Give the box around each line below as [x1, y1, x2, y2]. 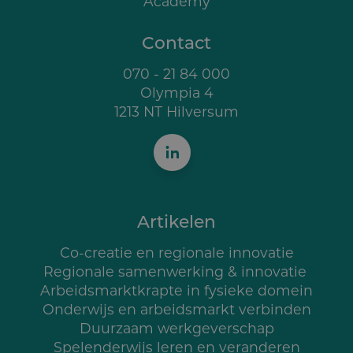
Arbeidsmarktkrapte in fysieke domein [40, 281, 313, 299]
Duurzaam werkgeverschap [79, 318, 274, 337]
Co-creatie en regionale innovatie [59, 243, 294, 262]
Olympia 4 [139, 83, 214, 102]
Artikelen [137, 209, 216, 232]
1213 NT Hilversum [114, 102, 239, 121]
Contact [142, 30, 211, 54]
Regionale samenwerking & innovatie [43, 262, 307, 281]
